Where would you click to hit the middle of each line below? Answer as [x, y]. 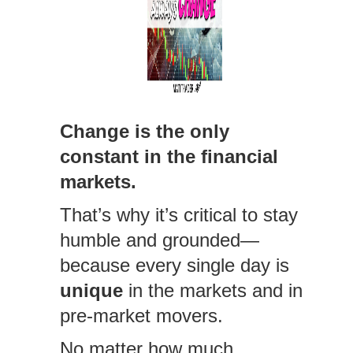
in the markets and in [212, 290]
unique [91, 290]
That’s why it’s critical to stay [178, 215]
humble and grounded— [159, 240]
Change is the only [144, 131]
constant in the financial [169, 156]
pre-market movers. [141, 316]
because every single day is [174, 265]
